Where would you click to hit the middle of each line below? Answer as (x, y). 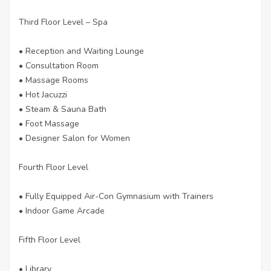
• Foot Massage (49, 123)
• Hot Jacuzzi (43, 94)
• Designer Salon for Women (74, 138)
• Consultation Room (59, 65)
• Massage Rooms (54, 80)
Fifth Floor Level (50, 240)
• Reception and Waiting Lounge (81, 51)
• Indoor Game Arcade (62, 211)
